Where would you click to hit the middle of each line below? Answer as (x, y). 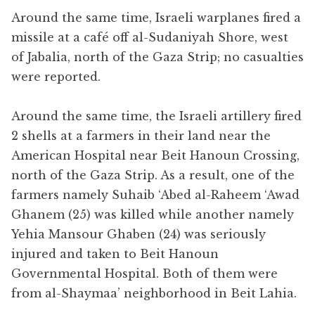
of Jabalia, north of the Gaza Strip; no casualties (157, 57)
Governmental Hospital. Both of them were (144, 273)
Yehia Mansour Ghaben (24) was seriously (139, 234)
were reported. (56, 76)
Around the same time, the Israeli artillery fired (156, 116)
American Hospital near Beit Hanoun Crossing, (155, 155)
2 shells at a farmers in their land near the (141, 135)
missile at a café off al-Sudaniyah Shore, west (150, 37)
